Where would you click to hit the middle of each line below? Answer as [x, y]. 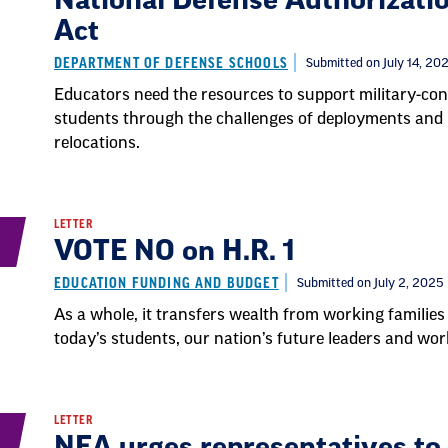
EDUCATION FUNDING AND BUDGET [166, 283]
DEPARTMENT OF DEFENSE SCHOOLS [171, 63]
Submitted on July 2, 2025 [369, 283]
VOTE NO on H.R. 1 [175, 251]
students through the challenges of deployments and [248, 119]
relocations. [97, 143]
